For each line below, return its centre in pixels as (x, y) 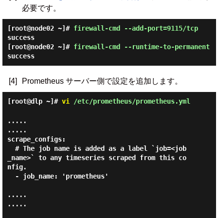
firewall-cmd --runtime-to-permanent (141, 47)
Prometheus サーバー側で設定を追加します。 (102, 81)
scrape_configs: (36, 139)
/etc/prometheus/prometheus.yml (130, 101)
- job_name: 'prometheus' (11, 176)
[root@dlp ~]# (34, 101)
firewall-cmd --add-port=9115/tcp (136, 28)
